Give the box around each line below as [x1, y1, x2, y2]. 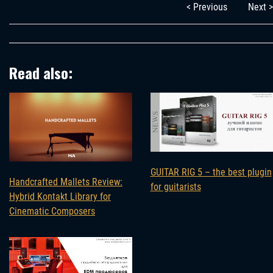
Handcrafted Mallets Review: [9, 176, 122, 188]
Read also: [9, 62, 73, 84]
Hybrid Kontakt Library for [9, 191, 111, 203]
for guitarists [150, 181, 201, 193]
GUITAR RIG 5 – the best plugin [150, 166, 272, 179]
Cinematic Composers [9, 205, 95, 218]
